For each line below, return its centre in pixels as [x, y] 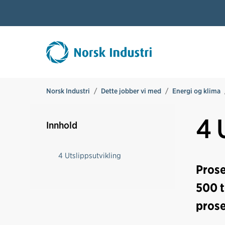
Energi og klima [196, 91]
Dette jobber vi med [131, 91]
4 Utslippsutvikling [90, 156]
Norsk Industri [68, 91]
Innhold [62, 126]
